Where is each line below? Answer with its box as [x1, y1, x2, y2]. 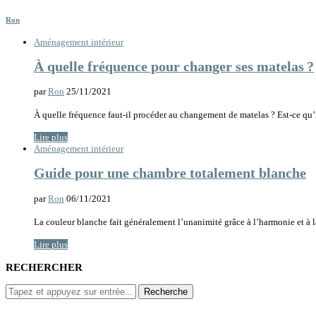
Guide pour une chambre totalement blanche [34, 166, 306, 181]
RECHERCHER [6, 260, 83, 273]
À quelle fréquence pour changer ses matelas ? [34, 59, 314, 75]
